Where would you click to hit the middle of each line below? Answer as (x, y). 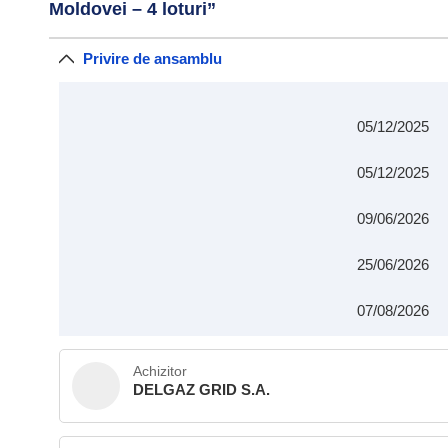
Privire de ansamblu (152, 58)
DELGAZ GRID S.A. (201, 389)
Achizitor (160, 371)
